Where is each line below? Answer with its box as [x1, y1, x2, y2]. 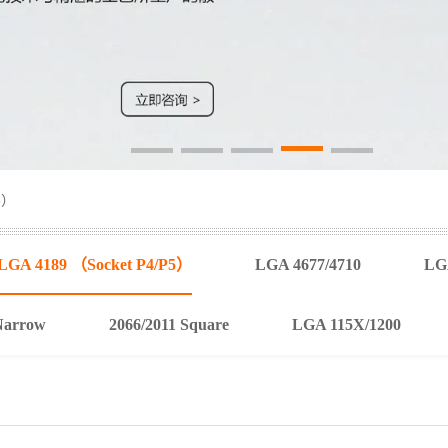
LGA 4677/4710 [254, 255, 361, 273]
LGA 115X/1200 [292, 315, 401, 333]
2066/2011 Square [109, 315, 229, 333]
